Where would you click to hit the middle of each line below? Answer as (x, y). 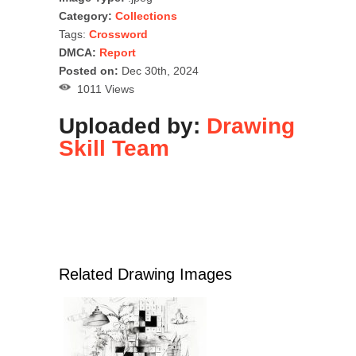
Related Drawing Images (145, 274)
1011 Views (103, 89)
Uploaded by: (133, 126)
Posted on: (89, 70)
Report (118, 52)
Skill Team (114, 148)
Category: (85, 15)
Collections (146, 15)
